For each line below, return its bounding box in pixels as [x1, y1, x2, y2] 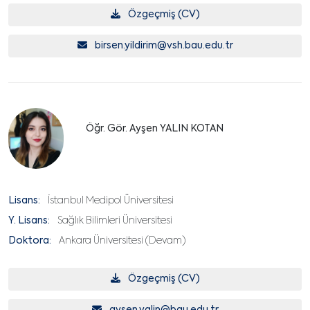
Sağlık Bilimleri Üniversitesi [57, 216, 172, 226]
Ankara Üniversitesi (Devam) [59, 236, 185, 246]
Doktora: [8, 236, 51, 246]
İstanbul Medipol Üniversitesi [48, 196, 174, 206]
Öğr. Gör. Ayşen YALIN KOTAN [86, 124, 224, 134]
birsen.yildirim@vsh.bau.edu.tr [94, 41, 233, 51]
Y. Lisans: [8, 216, 50, 226]
